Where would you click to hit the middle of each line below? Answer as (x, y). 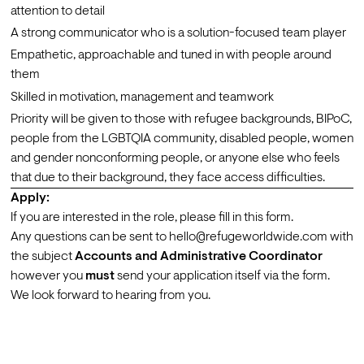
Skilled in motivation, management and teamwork (142, 97)
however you (48, 276)
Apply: (30, 198)
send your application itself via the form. (222, 276)
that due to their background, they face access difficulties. (167, 178)
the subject (42, 256)
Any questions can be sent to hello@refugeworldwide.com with (182, 237)
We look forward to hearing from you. (110, 295)
